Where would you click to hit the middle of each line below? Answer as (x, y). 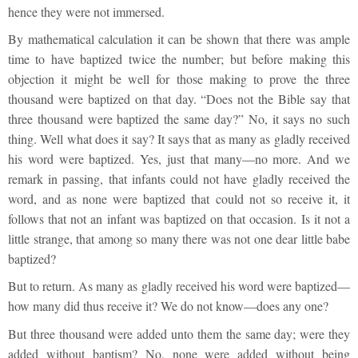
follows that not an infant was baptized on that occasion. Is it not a (179, 219)
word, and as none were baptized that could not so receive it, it (179, 199)
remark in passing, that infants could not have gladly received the (179, 179)
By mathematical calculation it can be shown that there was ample (179, 39)
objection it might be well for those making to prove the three (179, 79)
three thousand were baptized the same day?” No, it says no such (179, 119)
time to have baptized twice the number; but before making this (179, 59)
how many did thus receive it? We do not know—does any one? (168, 306)
